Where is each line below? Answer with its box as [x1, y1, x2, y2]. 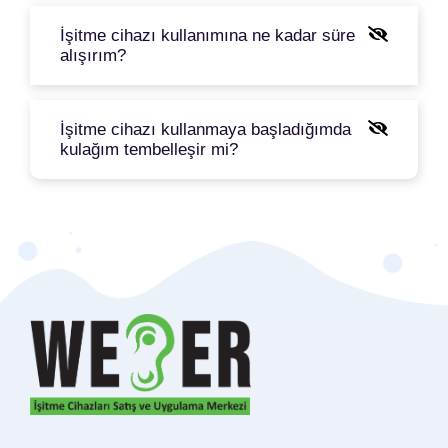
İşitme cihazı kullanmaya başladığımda [60, 119, 351, 139]
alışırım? [60, 45, 126, 65]
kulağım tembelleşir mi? [60, 139, 238, 159]
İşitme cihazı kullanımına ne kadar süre [60, 25, 355, 45]
